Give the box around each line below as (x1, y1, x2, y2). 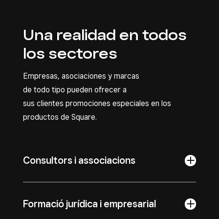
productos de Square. (23, 112, 97, 122)
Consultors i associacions (23, 154, 135, 166)
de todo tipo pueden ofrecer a (23, 85, 127, 94)
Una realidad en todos (23, 26, 187, 44)
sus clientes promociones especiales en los (23, 99, 171, 108)
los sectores (23, 44, 117, 62)
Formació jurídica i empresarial (23, 198, 156, 210)
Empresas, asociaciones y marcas (23, 71, 139, 81)
